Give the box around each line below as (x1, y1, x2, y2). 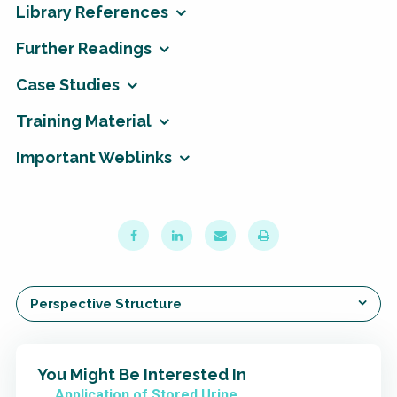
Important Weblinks (16, 148, 172, 167)
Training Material (16, 112, 152, 131)
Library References (16, 3, 168, 22)
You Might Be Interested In (37, 365, 246, 385)
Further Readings (16, 39, 152, 58)
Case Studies (16, 75, 120, 95)
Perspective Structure (30, 296, 182, 313)
